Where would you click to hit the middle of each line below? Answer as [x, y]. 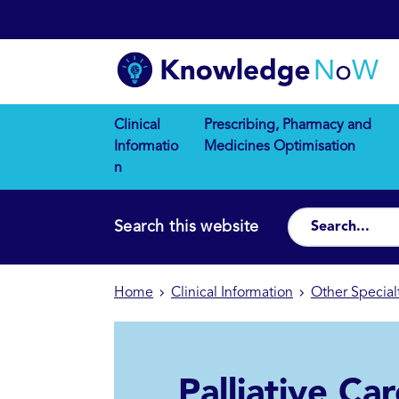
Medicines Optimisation [279, 147]
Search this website [187, 228]
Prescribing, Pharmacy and [287, 126]
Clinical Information [232, 293]
